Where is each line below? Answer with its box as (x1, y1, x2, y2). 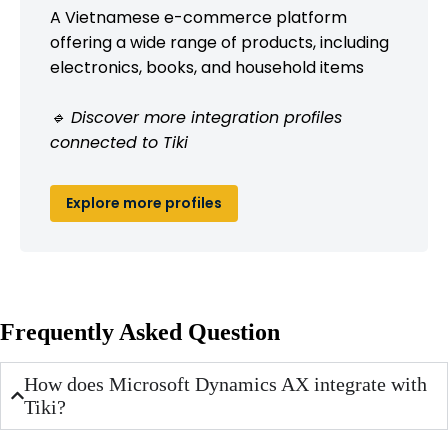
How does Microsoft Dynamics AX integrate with (24, 372, 428, 395)
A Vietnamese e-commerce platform (50, 5, 347, 29)
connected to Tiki (50, 130, 188, 154)
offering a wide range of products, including (50, 30, 389, 54)
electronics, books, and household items (50, 55, 364, 79)
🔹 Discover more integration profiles (50, 105, 342, 129)
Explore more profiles (66, 192, 222, 213)
